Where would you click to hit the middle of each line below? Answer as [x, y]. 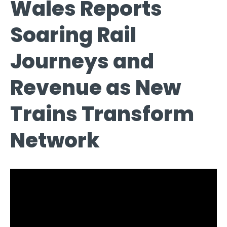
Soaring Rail [73, 35]
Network [55, 140]
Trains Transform [102, 114]
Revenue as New [96, 87]
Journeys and [82, 61]
